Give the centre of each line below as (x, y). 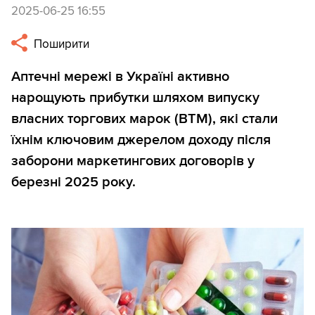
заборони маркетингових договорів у (133, 161)
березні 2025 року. (73, 182)
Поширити (60, 44)
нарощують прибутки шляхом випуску (135, 98)
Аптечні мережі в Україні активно (120, 77)
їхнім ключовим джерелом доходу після (141, 140)
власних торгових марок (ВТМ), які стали (144, 119)
